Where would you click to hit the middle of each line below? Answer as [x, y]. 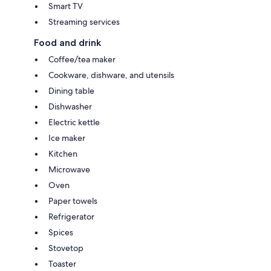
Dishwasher [70, 106]
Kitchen [63, 153]
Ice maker [67, 138]
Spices [61, 232]
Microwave [69, 169]
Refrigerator [71, 216]
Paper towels [73, 201]
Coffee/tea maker [82, 59]
